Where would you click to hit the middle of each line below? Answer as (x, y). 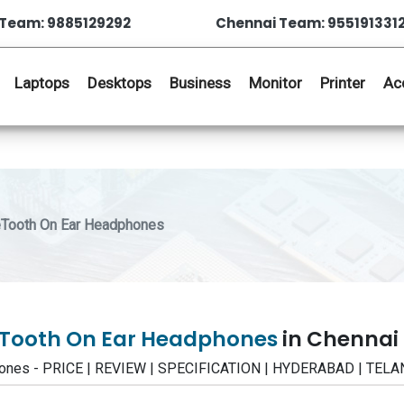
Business (200, 83)
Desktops (119, 83)
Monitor (275, 83)
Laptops (42, 83)
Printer (343, 83)
